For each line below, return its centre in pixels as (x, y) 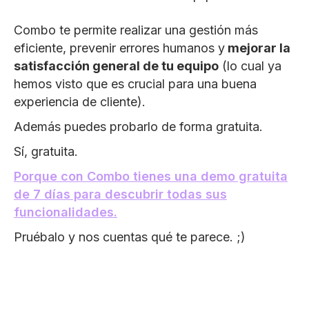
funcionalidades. (66, 212)
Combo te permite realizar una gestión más (136, 30)
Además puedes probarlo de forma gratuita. (138, 126)
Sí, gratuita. (46, 151)
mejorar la (258, 48)
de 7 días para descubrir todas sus (120, 194)
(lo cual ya (250, 66)
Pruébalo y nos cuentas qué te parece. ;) (130, 237)
